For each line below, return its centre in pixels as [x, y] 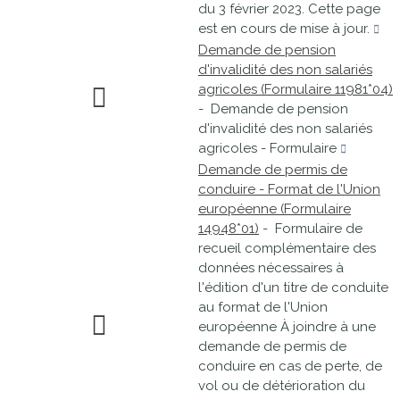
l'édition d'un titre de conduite [293, 287]
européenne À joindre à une [287, 327]
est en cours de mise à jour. [286, 29]
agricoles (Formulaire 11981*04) [296, 89]
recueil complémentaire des [287, 248]
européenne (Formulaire [275, 209]
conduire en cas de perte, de [290, 366]
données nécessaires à [271, 268]
